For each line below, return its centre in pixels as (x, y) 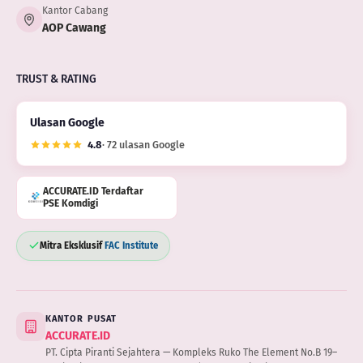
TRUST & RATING (56, 79)
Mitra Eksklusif (72, 245)
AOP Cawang (74, 28)
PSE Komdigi (70, 203)
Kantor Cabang (75, 10)
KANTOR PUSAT (81, 318)
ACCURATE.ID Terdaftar (93, 191)
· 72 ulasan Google (143, 145)
